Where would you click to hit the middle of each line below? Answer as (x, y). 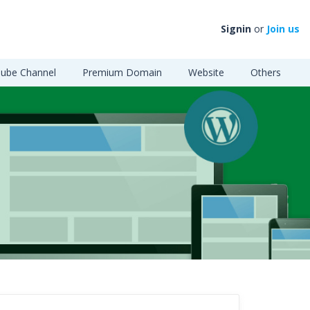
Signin (236, 29)
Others (266, 72)
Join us (283, 29)
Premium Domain (122, 72)
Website (206, 72)
